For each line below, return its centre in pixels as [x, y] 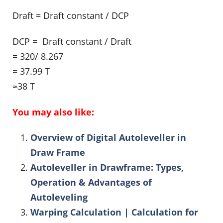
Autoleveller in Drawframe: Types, [107, 167]
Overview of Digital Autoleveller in [108, 138]
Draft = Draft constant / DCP [71, 16]
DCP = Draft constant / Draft [72, 42]
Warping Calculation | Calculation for [114, 212]
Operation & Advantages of [91, 182]
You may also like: [53, 112]
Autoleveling [59, 197]
